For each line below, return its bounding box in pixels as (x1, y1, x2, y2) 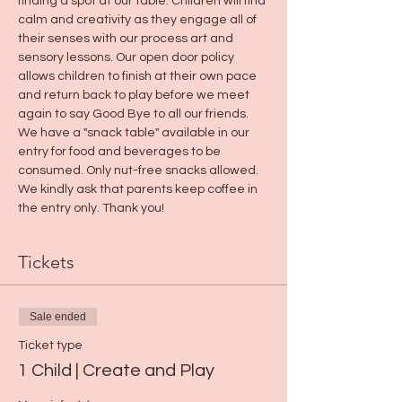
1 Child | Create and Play (18, 362, 214, 380)
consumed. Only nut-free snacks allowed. (18, 164, 261, 177)
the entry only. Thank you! (18, 202, 167, 214)
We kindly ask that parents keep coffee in (18, 183, 260, 196)
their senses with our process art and (18, 32, 236, 45)
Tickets (18, 251, 74, 273)
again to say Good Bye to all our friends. (18, 108, 249, 120)
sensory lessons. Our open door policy (18, 51, 237, 64)
